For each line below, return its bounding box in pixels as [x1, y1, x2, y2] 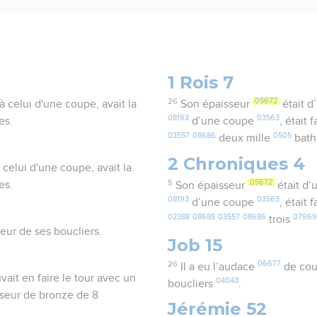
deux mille [216, 132, 274, 144]
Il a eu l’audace [180, 261, 258, 273]
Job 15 [168, 234, 223, 255]
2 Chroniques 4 [168, 153, 306, 174]
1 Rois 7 [168, 71, 234, 93]
